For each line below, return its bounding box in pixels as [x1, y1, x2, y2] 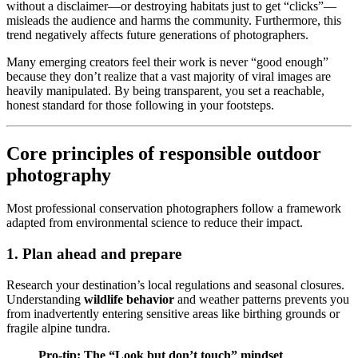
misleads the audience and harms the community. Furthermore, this [6, 13, 341, 27]
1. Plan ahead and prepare [6, 245, 181, 263]
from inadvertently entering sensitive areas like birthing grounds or [6, 306, 340, 320]
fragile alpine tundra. [6, 320, 110, 335]
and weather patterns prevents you [174, 292, 349, 306]
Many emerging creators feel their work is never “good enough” [6, 54, 328, 69]
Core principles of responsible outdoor [6, 142, 321, 164]
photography [6, 164, 111, 185]
